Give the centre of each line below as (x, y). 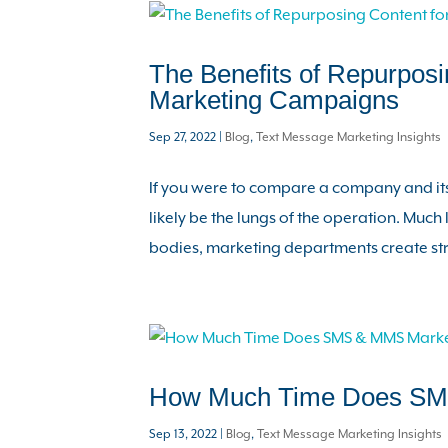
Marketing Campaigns (274, 100)
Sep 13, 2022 (183, 434)
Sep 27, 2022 (183, 137)
